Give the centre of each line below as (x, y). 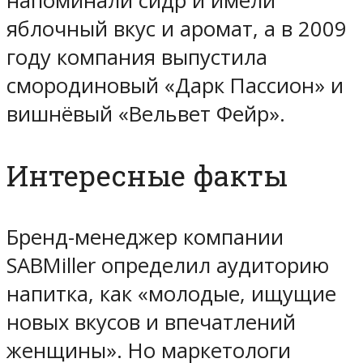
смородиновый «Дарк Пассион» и (175, 86)
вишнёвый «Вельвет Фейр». (146, 114)
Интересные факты (147, 176)
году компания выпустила (137, 58)
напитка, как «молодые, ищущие (171, 294)
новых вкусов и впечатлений (151, 322)
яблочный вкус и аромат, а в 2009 (177, 29)
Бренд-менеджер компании (145, 237)
